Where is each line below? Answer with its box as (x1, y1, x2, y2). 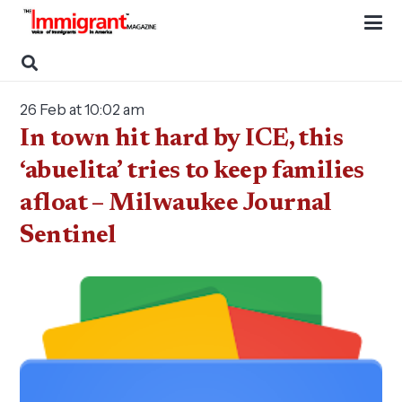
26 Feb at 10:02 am (20, 100, 145, 118)
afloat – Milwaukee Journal (20, 191, 332, 216)
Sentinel (20, 223, 117, 249)
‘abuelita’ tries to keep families (20, 159, 364, 184)
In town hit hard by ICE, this (20, 127, 344, 152)
